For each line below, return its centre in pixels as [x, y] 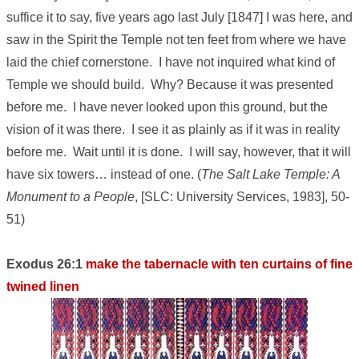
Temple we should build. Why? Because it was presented [170, 85]
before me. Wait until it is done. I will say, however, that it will [179, 152]
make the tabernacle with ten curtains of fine [219, 264]
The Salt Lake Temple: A [270, 175]
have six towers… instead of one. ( [104, 175]
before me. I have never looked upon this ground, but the [167, 107]
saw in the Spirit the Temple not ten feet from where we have [176, 40]
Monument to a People [71, 197]
